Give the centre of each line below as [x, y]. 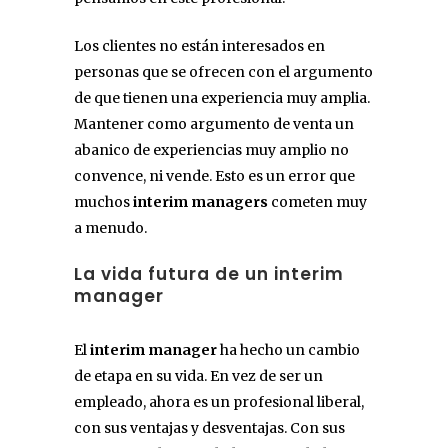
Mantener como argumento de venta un [214, 123]
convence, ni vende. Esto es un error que [214, 175]
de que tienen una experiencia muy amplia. [222, 97]
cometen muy [317, 201]
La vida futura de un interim [209, 273]
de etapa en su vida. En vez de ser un [198, 375]
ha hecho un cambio [288, 349]
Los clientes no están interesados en [199, 45]
